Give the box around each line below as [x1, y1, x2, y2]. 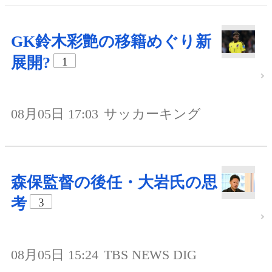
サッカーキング [104, 106, 201, 121]
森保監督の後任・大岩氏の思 [11, 173, 217, 191]
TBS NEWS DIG [104, 246, 197, 262]
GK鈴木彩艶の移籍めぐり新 [11, 32, 211, 50]
